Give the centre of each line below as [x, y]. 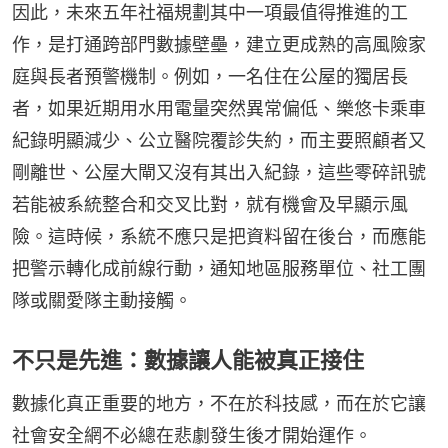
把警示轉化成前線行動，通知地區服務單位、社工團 [219, 268]
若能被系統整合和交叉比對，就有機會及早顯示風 [210, 204]
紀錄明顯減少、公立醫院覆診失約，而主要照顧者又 [219, 140]
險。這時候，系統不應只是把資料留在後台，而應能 [219, 236]
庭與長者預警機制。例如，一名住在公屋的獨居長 [210, 76]
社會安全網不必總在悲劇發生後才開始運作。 [192, 435]
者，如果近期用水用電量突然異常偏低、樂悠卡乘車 [219, 108]
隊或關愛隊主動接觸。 [102, 300]
